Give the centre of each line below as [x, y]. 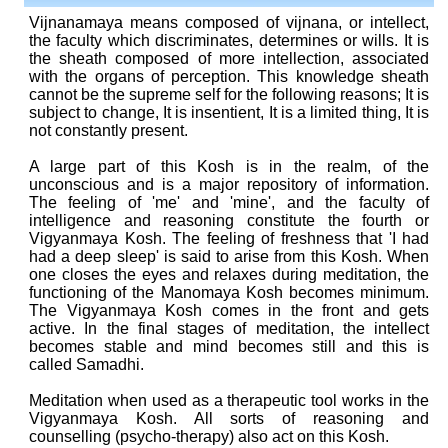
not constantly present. [108, 130]
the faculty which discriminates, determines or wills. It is [229, 40]
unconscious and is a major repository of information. [229, 184]
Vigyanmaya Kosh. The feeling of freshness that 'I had [229, 238]
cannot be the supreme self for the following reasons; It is [229, 94]
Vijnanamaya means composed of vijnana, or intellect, [229, 22]
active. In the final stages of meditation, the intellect [229, 328]
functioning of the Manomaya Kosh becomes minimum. [229, 292]
